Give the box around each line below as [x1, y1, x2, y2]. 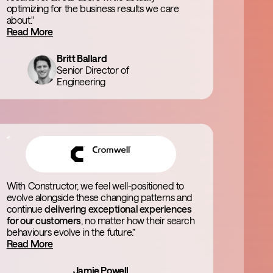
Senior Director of [57, 64, 129, 76]
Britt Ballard [57, 52, 107, 64]
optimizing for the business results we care [6, 2, 179, 14]
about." [6, 14, 34, 26]
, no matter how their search [80, 214, 195, 226]
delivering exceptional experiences [44, 203, 192, 214]
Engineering [57, 76, 105, 87]
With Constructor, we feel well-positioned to [6, 180, 185, 191]
